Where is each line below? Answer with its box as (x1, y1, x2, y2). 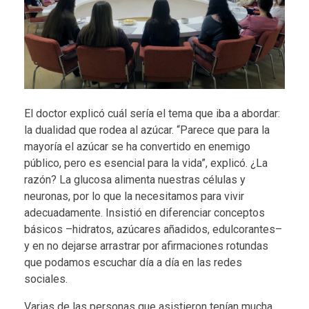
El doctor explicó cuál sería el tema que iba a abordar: (24, 106, 280, 120)
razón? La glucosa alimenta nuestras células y (24, 172, 246, 186)
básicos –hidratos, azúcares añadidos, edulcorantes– (24, 222, 282, 236)
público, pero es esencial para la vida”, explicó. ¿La (24, 156, 268, 170)
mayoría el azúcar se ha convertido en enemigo (24, 139, 250, 153)
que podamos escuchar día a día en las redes (24, 255, 242, 269)
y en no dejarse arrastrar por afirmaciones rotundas (24, 239, 268, 252)
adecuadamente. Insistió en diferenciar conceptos (24, 206, 265, 219)
